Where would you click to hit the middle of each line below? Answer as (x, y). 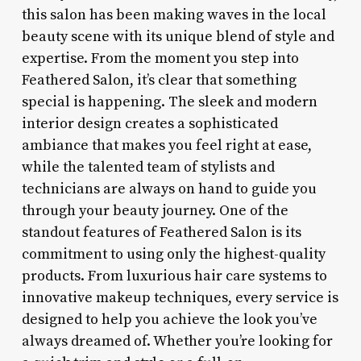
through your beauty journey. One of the (155, 210)
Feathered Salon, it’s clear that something (159, 80)
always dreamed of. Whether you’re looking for (177, 341)
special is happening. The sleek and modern (169, 102)
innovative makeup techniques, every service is (180, 297)
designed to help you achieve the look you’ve (169, 319)
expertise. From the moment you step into (160, 58)
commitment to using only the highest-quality (173, 254)
